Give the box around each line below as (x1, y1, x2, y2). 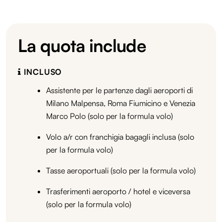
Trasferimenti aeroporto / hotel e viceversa (46, 186, 190, 196)
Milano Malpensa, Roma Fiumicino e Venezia (46, 98, 195, 108)
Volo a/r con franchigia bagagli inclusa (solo (46, 131, 194, 142)
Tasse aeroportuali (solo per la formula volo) (46, 165, 196, 175)
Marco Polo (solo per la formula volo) (46, 111, 173, 121)
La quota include (18, 34, 146, 56)
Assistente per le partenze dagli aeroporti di (46, 85, 193, 95)
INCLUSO (21, 66, 62, 77)
